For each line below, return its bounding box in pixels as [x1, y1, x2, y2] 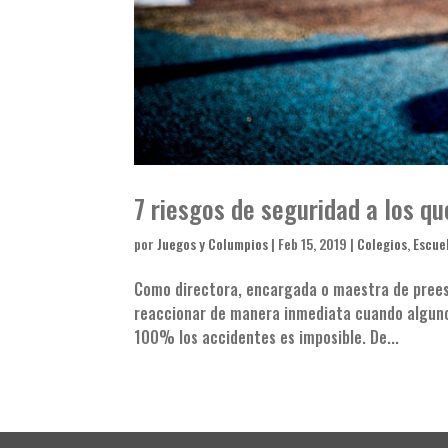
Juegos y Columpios [157, 232, 269, 254]
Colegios [357, 232, 408, 254]
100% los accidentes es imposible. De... [134, 324, 400, 349]
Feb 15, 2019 [278, 232, 348, 254]
